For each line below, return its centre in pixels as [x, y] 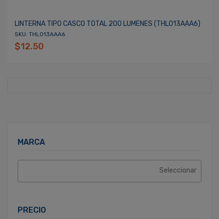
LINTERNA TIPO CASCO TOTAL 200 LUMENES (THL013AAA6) [108, 24]
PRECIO [32, 210]
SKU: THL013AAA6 [40, 34]
